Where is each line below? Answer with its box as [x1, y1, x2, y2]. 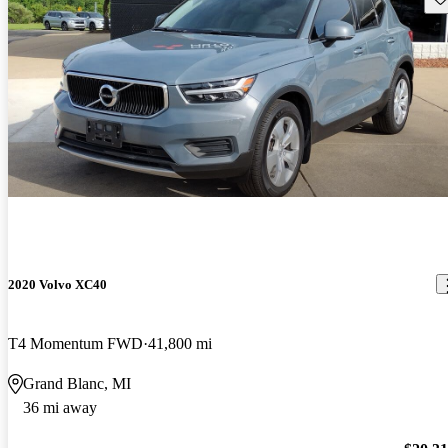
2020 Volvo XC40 [8, 276, 107, 292]
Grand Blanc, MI [23, 374, 131, 392]
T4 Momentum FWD [8, 334, 143, 352]
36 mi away [23, 398, 97, 416]
